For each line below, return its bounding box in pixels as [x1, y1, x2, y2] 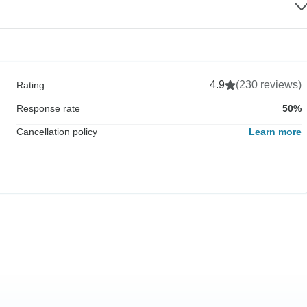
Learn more [249, 125, 302, 137]
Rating [16, 79, 45, 90]
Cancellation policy [16, 125, 97, 137]
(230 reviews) [236, 78, 302, 90]
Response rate [16, 102, 80, 114]
